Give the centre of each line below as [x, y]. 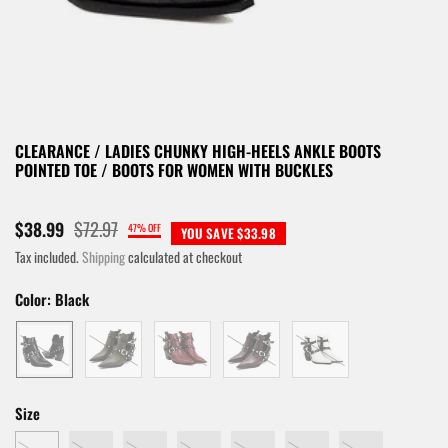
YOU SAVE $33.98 [228, 233]
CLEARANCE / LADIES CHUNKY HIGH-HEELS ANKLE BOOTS [198, 151]
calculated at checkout [183, 257]
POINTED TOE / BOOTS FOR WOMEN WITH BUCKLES [174, 170]
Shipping [103, 257]
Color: [35, 299]
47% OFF [144, 227]
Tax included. [48, 257]
